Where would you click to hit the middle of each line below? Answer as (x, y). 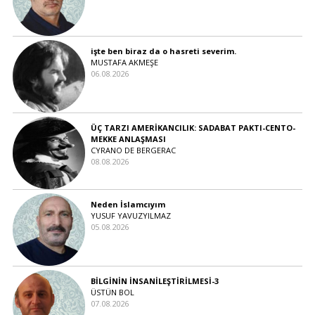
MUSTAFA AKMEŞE (124, 62)
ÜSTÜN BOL (112, 292)
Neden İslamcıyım (128, 204)
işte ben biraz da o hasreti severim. (163, 51)
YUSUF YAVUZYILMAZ (130, 215)
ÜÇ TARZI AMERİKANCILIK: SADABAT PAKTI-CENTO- (193, 127)
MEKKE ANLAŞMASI (128, 139)
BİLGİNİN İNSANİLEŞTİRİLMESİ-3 (154, 281)
